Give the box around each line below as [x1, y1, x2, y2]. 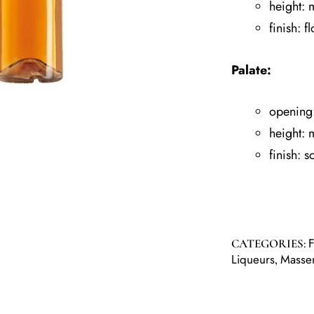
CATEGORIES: [231, 236, 308, 252]
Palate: [231, 60, 271, 79]
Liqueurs [231, 251, 275, 268]
